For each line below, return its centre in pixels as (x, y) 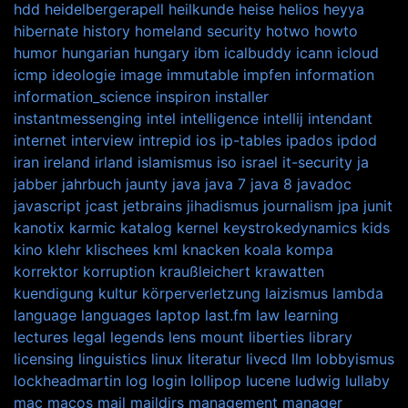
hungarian (96, 52)
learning (311, 315)
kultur (118, 293)
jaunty (147, 184)
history (107, 31)
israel (260, 162)
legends (137, 337)
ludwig (318, 380)
